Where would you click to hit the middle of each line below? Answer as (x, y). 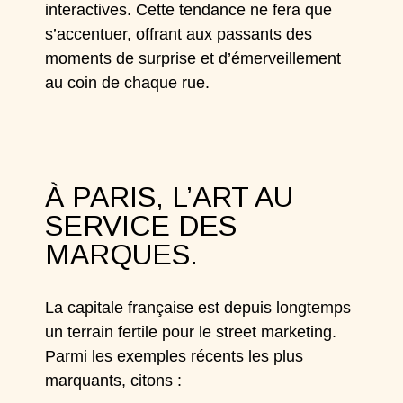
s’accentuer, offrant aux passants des (179, 34)
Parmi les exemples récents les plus (175, 356)
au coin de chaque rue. (128, 83)
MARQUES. (122, 255)
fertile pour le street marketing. (225, 332)
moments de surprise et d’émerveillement (193, 58)
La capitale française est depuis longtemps (198, 308)
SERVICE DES (141, 226)
